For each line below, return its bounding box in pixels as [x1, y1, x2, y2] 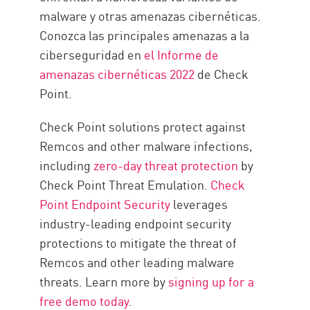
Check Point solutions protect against [39, 117, 246, 136]
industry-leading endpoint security [39, 214, 232, 232]
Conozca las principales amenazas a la [39, 26, 250, 44]
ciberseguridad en [39, 45, 145, 64]
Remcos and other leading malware [39, 253, 235, 271]
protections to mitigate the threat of [39, 233, 237, 252]
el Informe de [144, 45, 219, 64]
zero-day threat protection [93, 156, 239, 174]
